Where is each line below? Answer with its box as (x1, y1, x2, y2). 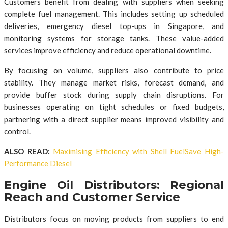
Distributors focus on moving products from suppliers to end (4, 214, 224, 223)
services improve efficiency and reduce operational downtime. (4, 45, 211, 55)
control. (4, 126, 31, 136)
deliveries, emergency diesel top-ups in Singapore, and (4, 21, 224, 31)
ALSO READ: (4, 146, 53, 156)
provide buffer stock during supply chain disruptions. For (4, 90, 224, 99)
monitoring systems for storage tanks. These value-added (4, 33, 224, 43)
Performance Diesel (4, 158, 72, 168)
